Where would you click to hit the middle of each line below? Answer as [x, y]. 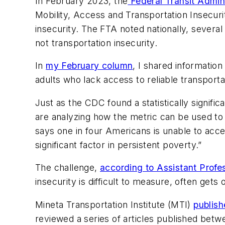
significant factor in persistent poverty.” [119, 145]
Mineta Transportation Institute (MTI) [115, 205]
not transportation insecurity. [98, 43]
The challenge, [68, 168]
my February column [89, 66]
